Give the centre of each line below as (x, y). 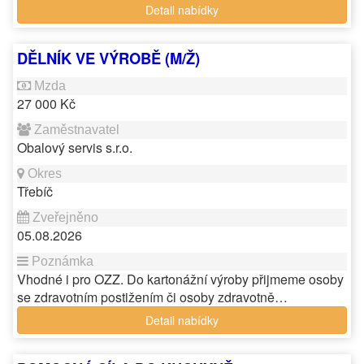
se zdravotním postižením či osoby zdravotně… (152, 297)
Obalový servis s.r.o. (75, 147)
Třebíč (35, 191)
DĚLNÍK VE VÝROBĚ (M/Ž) (108, 58)
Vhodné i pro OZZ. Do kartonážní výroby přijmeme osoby (180, 279)
